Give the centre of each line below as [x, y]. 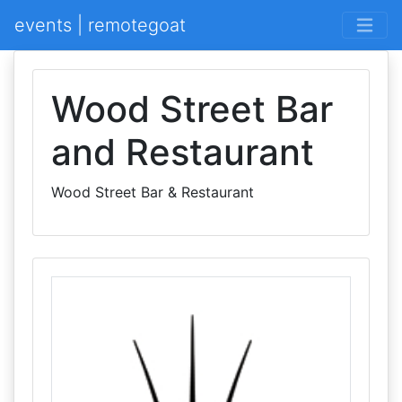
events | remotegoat [100, 25]
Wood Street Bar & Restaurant [153, 192]
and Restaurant [183, 152]
